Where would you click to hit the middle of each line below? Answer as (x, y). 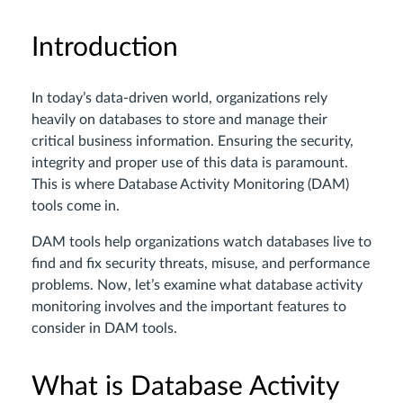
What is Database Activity (185, 387)
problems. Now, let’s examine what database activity (197, 286)
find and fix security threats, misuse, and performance (201, 264)
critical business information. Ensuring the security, (193, 142)
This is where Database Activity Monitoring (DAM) (190, 185)
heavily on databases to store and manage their (179, 120)
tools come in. (76, 206)
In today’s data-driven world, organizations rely (179, 99)
